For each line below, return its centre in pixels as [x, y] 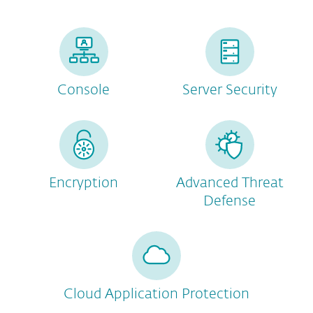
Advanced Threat [230, 183]
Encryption [83, 183]
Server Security [230, 90]
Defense [230, 201]
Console [83, 90]
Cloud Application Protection [156, 294]
